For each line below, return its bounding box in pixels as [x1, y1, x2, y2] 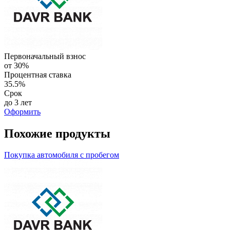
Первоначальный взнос [4, 51, 86, 61]
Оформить [4, 107, 41, 116]
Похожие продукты [4, 126, 110, 140]
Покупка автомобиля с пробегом [4, 150, 119, 160]
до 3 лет [4, 98, 32, 107]
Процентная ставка [4, 70, 71, 79]
